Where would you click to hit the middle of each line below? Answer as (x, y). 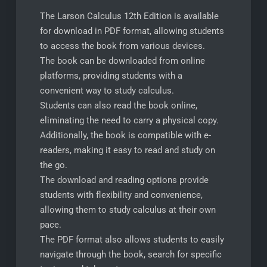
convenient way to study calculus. (107, 91)
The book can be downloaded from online (122, 61)
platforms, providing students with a (111, 76)
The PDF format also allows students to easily (132, 240)
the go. (53, 165)
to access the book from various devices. (122, 46)
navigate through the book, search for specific (131, 254)
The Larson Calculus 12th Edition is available (129, 16)
